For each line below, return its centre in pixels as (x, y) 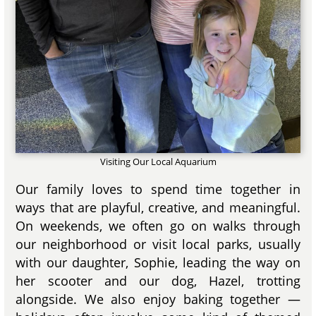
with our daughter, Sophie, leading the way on (158, 262)
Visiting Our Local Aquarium (158, 161)
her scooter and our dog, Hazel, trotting (158, 280)
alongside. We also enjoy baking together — (158, 299)
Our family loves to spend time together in (158, 189)
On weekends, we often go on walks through (158, 225)
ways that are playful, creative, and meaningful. (158, 207)
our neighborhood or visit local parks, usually (158, 244)
